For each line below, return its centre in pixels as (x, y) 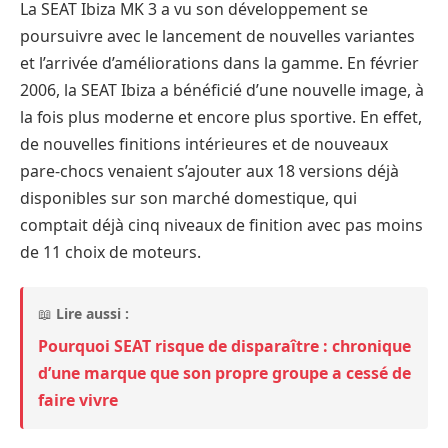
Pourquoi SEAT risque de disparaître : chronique (224, 345)
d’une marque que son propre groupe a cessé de (224, 372)
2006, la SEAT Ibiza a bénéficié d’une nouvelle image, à (222, 90)
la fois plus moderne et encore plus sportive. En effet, (221, 117)
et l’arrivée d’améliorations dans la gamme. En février (219, 63)
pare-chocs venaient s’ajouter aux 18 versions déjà (209, 171)
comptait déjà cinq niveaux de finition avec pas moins (221, 225)
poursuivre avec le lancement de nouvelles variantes (217, 36)
